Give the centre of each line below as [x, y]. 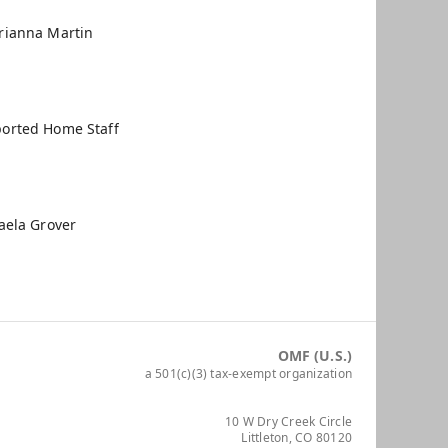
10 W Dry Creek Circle [288, 422]
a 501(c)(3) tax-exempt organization [248, 374]
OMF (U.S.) [314, 356]
